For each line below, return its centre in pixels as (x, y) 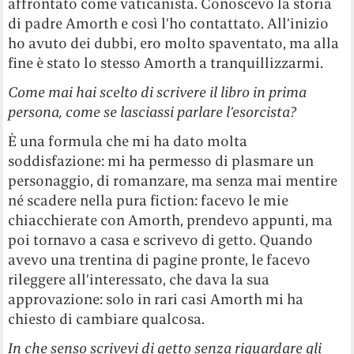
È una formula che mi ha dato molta (128, 141)
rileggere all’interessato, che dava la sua (139, 280)
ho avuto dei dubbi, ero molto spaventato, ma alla (174, 43)
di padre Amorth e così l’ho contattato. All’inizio (169, 24)
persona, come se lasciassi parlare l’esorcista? (153, 112)
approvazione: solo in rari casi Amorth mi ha (156, 299)
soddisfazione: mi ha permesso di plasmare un (161, 161)
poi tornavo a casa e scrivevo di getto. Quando (161, 240)
